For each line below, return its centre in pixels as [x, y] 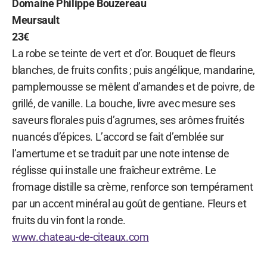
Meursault [36, 20]
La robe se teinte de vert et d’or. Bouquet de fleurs [124, 53]
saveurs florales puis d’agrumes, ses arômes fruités [128, 120]
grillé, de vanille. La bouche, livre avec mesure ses [124, 103]
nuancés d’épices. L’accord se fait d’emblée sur [118, 136]
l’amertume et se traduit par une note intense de [121, 153]
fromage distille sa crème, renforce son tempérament [133, 187]
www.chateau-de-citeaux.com [80, 237]
